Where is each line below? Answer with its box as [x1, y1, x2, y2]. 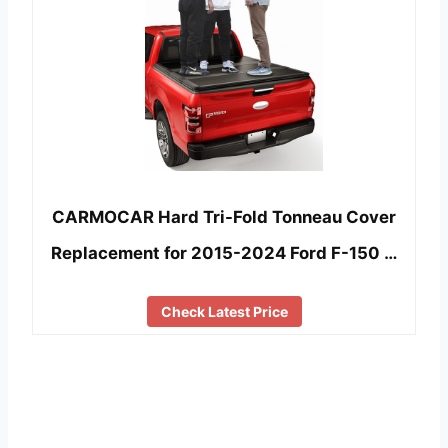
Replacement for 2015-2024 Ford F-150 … [51, 243, 397, 264]
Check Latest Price [160, 303, 288, 321]
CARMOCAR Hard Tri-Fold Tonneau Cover [52, 207, 396, 228]
